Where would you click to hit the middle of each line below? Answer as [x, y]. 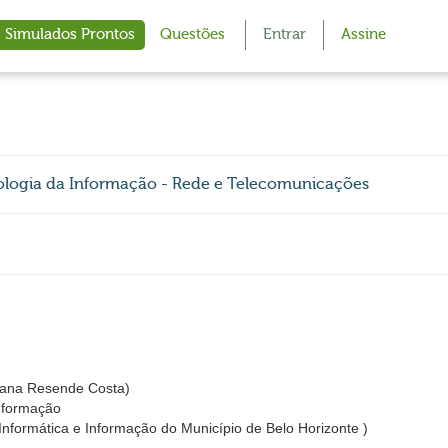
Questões [192, 34]
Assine [363, 34]
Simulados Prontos [70, 34]
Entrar [284, 34]
